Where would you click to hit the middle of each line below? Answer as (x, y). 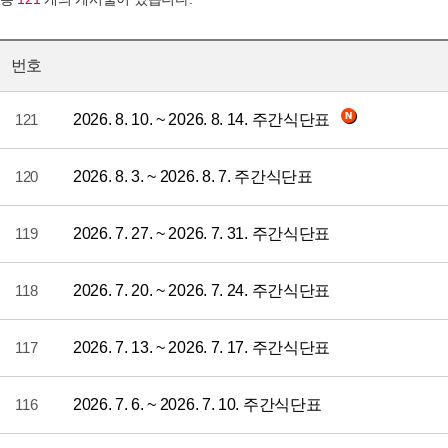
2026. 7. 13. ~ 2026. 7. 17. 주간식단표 (202, 347)
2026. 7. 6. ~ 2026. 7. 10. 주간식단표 (197, 404)
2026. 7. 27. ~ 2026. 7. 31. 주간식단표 (202, 233)
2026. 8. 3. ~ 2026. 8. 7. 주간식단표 (193, 176)
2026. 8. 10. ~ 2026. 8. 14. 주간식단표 (203, 119)
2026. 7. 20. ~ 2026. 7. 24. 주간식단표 (202, 290)
